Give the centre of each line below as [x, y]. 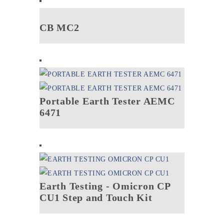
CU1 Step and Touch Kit [96, 197]
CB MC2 [59, 27]
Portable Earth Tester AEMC [107, 101]
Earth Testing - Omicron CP [105, 186]
